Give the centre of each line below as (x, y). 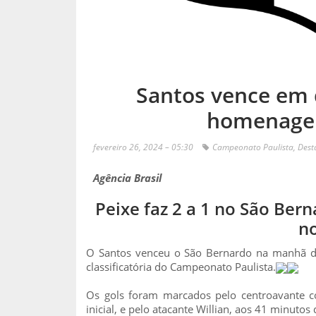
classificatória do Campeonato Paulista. (181, 266)
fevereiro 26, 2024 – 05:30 (143, 147)
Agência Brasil (127, 177)
